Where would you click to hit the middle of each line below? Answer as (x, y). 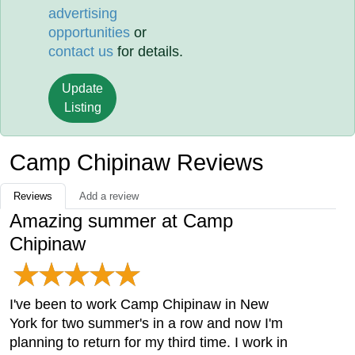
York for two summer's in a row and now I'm (146, 323)
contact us (81, 52)
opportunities (90, 32)
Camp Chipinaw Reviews (137, 162)
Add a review (109, 196)
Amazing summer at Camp (121, 221)
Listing (82, 107)
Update (83, 88)
